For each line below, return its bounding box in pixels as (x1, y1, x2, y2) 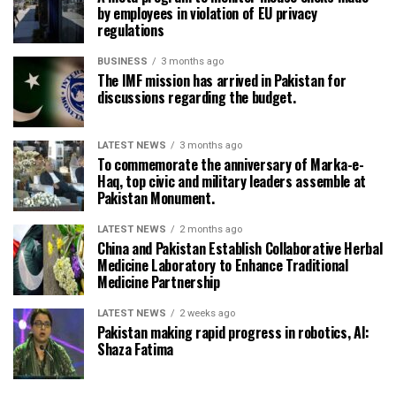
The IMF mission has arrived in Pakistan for (97, 70, 346, 92)
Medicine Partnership (97, 271, 220, 293)
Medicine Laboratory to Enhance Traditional (97, 255, 348, 277)
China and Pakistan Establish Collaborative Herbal (97, 238, 383, 260)
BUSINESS (97, 56, 148, 68)
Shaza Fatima (97, 339, 174, 361)
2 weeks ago (179, 308, 235, 320)
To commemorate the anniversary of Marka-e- (97, 154, 364, 176)
